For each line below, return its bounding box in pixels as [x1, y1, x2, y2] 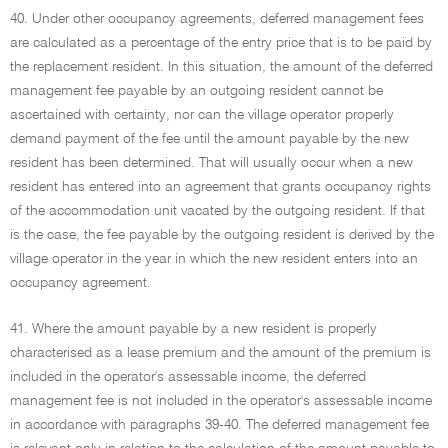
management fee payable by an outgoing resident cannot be [10, 84, 383, 98]
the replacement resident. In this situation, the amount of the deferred [10, 60, 433, 74]
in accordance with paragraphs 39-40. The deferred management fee [10, 418, 429, 432]
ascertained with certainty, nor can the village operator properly [10, 108, 394, 122]
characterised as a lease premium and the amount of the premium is [10, 346, 431, 360]
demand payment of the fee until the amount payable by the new [10, 132, 409, 146]
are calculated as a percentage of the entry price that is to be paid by [10, 36, 432, 50]
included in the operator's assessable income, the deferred [10, 370, 366, 384]
